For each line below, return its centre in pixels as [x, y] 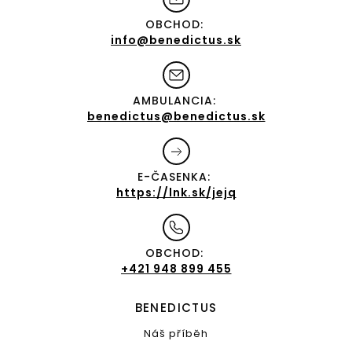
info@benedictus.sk [176, 40]
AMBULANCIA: [174, 100]
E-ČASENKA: [174, 176]
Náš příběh [176, 333]
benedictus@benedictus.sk [176, 116]
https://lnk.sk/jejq [176, 192]
